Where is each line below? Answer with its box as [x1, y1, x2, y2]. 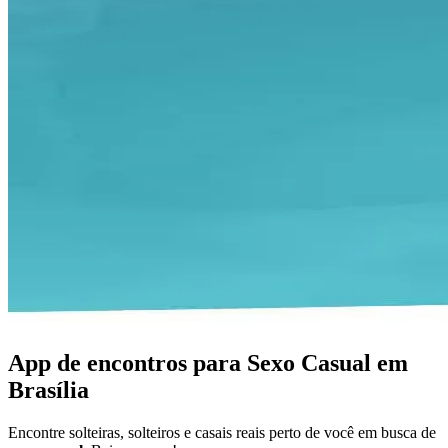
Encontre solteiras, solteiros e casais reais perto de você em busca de [8, 423, 436, 441]
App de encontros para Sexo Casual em [8, 349, 408, 376]
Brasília [8, 376, 89, 403]
